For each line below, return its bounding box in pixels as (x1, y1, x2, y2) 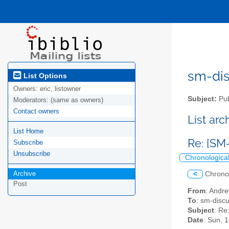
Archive (13, 170, 36, 178)
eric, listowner (40, 85, 81, 93)
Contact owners (13, 107, 59, 116)
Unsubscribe (13, 150, 50, 158)
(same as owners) (51, 96, 103, 104)
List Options (21, 71, 67, 80)
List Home (13, 127, 43, 135)
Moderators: (13, 96, 51, 104)
